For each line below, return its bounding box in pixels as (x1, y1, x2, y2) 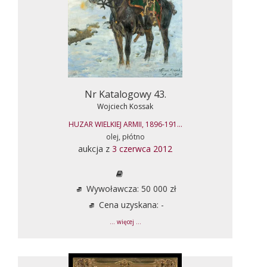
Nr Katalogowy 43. (84, 87, 166, 101)
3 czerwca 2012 (112, 142, 172, 154)
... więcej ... (109, 218, 141, 226)
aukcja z (78, 142, 112, 154)
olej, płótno (105, 131, 145, 142)
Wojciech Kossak (97, 101, 153, 111)
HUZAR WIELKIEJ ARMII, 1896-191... (68, 119, 182, 129)
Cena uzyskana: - (96, 198, 164, 210)
